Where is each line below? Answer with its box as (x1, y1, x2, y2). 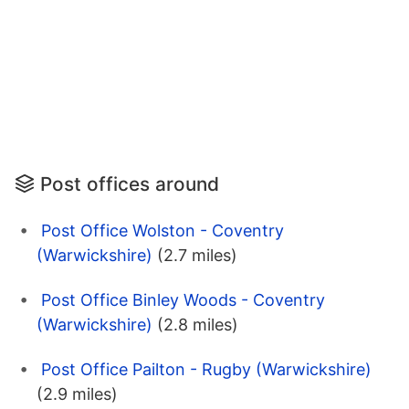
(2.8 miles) (157, 315, 238, 335)
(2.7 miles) (157, 246, 237, 266)
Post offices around (40, 173, 219, 196)
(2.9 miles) (37, 384, 118, 404)
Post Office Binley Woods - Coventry (41, 290, 325, 310)
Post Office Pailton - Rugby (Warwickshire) (41, 360, 372, 380)
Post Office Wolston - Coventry (41, 221, 284, 241)
